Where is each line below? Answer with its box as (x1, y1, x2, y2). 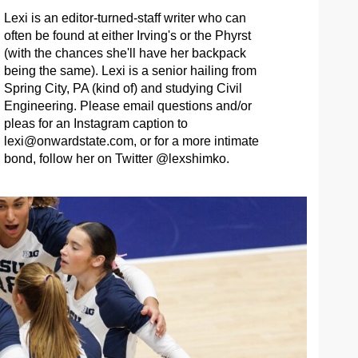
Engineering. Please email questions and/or (3, 99, 252, 113)
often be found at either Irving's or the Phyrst (3, 29, 251, 43)
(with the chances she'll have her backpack (3, 46, 246, 61)
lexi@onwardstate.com (3, 134, 133, 149)
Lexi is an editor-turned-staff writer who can (3, 11, 246, 26)
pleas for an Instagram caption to (3, 117, 188, 131)
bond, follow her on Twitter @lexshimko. (3, 152, 229, 166)
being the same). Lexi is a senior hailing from (3, 64, 257, 78)
